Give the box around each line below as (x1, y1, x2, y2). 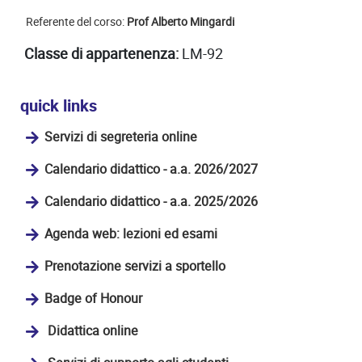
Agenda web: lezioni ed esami (44, 224, 217, 243)
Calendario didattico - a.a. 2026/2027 (44, 159, 258, 179)
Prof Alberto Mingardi (127, 13, 234, 30)
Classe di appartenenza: (24, 43, 179, 64)
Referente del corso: (26, 13, 127, 30)
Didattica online (48, 321, 138, 340)
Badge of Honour (44, 288, 142, 308)
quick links (20, 94, 97, 118)
